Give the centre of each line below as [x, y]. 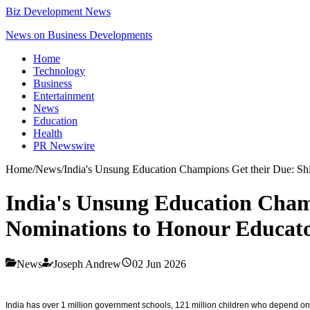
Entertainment [64, 96]
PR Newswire [64, 146]
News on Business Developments [79, 35]
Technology [59, 71]
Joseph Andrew [87, 264]
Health [48, 133]
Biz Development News [58, 11]
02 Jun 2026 [159, 264]
